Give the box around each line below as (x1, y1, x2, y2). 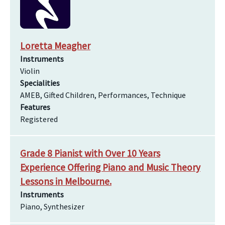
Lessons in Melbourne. (20, 175, 111, 187)
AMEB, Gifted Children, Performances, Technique (20, 90, 186, 100)
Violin (20, 66, 40, 76)
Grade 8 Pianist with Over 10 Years (20, 147, 160, 159)
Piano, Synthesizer (20, 201, 84, 211)
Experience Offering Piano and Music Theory (20, 161, 200, 173)
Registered (20, 114, 58, 124)
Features (20, 102, 50, 112)
